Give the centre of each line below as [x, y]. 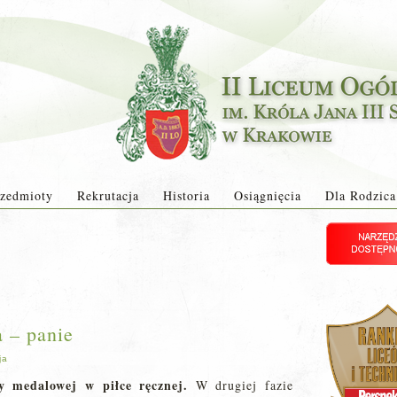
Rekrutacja [108, 195]
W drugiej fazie [241, 385]
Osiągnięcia [267, 195]
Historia [186, 195]
